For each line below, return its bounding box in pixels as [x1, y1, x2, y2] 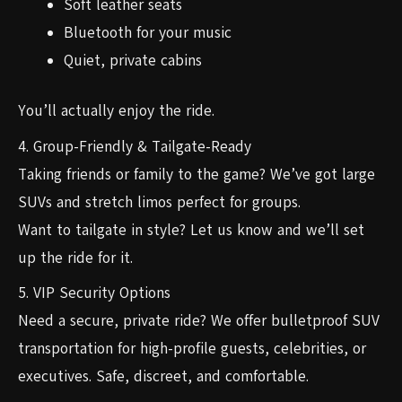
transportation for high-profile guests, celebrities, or [18, 338, 366, 360]
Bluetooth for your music [64, 22, 232, 43]
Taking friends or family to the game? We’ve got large [18, 163, 375, 185]
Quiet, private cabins [64, 49, 202, 71]
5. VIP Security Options [18, 283, 170, 304]
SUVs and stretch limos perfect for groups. [18, 191, 301, 213]
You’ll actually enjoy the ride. [18, 100, 214, 122]
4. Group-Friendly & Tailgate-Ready [18, 135, 251, 157]
